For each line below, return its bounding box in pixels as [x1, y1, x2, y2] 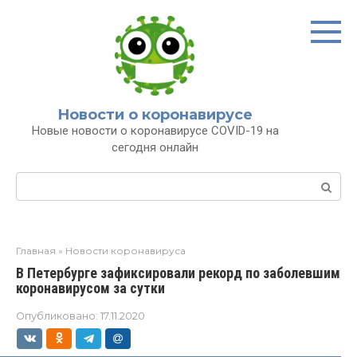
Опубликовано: [16, 310, 98, 322]
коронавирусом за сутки [16, 280, 165, 296]
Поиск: [16, 173, 59, 188]
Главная [16, 245, 56, 257]
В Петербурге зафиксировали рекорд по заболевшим [16, 265, 340, 281]
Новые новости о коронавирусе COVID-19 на [31, 124, 279, 138]
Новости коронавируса [65, 245, 186, 257]
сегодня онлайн [112, 140, 198, 155]
